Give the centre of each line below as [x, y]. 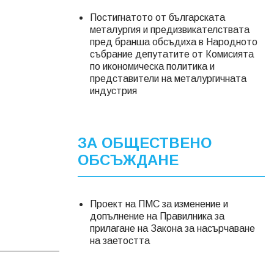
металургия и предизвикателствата [170, 30]
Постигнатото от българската [157, 17]
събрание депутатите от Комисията [172, 54]
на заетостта [120, 241]
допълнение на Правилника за [157, 216]
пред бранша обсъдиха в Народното [174, 42]
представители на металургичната [168, 79]
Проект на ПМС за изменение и [159, 204]
